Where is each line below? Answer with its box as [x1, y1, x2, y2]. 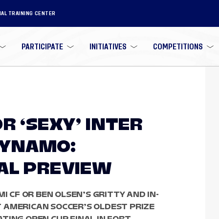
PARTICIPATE [22, 43, 64, 50]
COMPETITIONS [153, 43, 203, 50]
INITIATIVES [89, 43, 127, 50]
